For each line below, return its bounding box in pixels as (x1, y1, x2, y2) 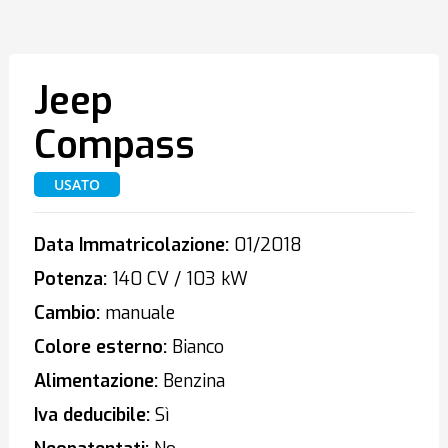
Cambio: (33, 301, 100, 325)
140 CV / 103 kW (106, 267, 248, 291)
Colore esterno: (33, 335, 167, 359)
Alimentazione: (33, 369, 158, 393)
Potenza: (33, 267, 107, 291)
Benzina (157, 369, 225, 393)
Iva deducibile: (33, 403, 150, 427)
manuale (99, 301, 175, 325)
